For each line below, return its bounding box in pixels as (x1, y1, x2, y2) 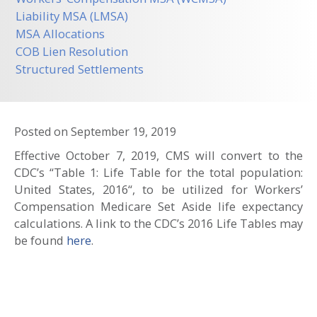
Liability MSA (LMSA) (16, 8, 129, 24)
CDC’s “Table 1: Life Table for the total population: (14, 164, 303, 180)
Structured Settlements (16, 61, 144, 77)
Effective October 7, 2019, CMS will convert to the (14, 147, 303, 163)
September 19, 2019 (71, 124, 176, 139)
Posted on (14, 124, 71, 139)
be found (14, 232, 67, 248)
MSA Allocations (16, 25, 105, 42)
